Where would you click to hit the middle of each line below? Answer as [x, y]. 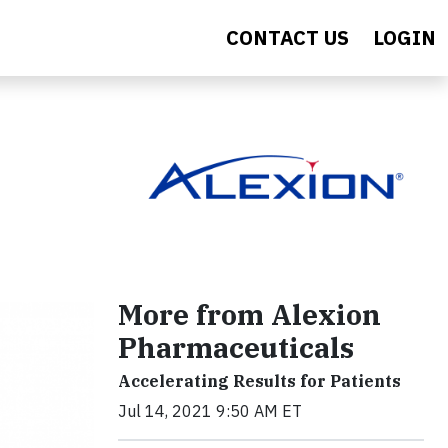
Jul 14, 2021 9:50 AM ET [210, 411]
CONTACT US [287, 37]
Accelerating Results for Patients [259, 381]
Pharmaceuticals [236, 348]
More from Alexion [249, 315]
